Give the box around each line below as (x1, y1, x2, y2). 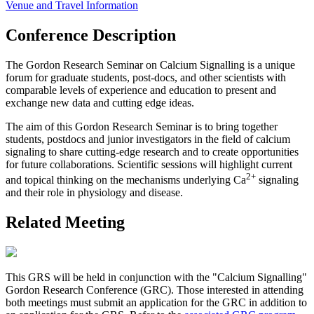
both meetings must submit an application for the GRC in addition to (6, 296, 307, 309)
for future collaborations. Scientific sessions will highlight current (6, 158, 292, 171)
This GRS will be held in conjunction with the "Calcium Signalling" (6, 271, 307, 284)
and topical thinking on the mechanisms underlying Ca (6, 174, 246, 186)
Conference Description (6, 26, 176, 45)
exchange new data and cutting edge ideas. (6, 97, 194, 109)
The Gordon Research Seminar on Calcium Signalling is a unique (6, 59, 295, 71)
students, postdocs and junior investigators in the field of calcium (6, 133, 290, 146)
